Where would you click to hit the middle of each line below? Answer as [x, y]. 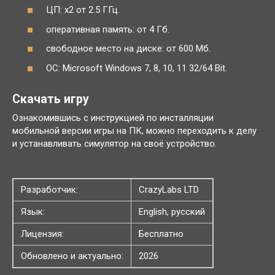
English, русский [172, 211]
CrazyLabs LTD [169, 189]
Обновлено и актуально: [72, 256]
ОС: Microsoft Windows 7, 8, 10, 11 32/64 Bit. [137, 68]
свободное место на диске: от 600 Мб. [128, 49]
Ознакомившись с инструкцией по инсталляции [113, 118]
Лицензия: [42, 234]
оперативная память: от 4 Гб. [108, 29]
